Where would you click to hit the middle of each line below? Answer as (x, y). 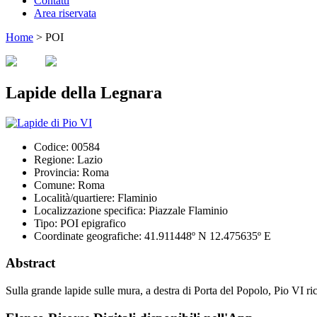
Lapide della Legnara (84, 92)
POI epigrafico (92, 223)
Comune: (54, 185)
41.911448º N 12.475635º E (206, 236)
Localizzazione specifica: (90, 210)
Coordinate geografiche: (88, 236)
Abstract (30, 263)
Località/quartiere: (74, 197)
